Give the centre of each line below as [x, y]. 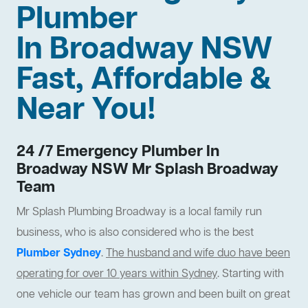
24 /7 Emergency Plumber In [118, 152]
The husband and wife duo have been [198, 254]
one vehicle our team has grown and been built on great [153, 295]
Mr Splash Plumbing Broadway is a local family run [139, 213]
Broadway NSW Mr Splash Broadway [147, 170]
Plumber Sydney [59, 254]
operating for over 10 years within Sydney [117, 275]
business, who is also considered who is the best [135, 233]
